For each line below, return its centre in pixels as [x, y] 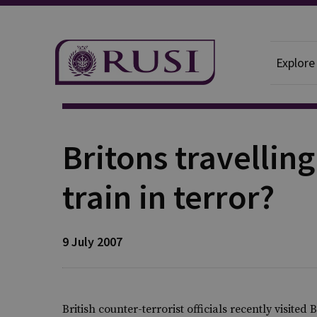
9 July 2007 [92, 242]
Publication [91, 81]
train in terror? [168, 197]
